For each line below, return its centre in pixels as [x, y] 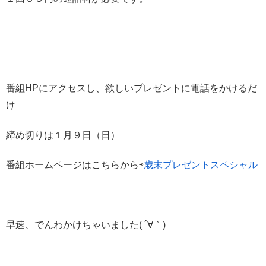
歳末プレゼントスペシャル [201, 165]
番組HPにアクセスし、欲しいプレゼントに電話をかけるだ [132, 88]
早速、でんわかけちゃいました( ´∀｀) [86, 224]
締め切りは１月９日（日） [63, 135]
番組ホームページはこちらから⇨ [75, 165]
